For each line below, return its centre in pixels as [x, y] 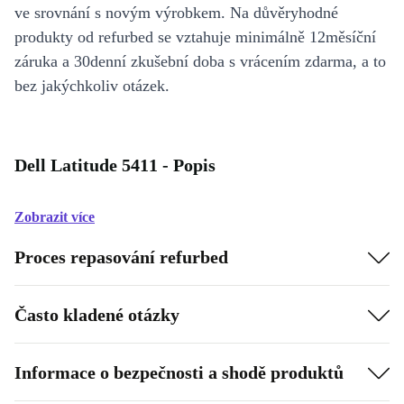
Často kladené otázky [97, 314]
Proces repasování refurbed [121, 257]
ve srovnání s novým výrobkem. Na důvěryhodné [176, 13]
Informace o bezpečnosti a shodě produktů [179, 372]
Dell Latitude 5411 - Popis [115, 165]
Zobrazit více [55, 217]
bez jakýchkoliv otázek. [92, 86]
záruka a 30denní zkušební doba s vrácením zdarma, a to [200, 62]
